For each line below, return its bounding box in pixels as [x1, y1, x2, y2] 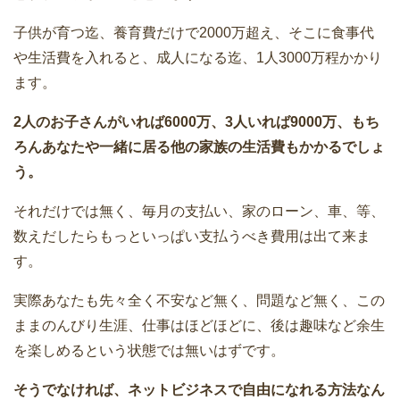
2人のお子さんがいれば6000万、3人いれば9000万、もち [13, 113, 379, 129]
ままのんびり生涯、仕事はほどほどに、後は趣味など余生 [13, 317, 385, 333]
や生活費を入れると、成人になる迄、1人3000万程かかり [13, 49, 382, 65]
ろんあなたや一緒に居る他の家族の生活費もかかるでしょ [13, 138, 385, 154]
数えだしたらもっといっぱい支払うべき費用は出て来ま [13, 228, 371, 244]
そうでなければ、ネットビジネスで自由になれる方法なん [13, 381, 385, 397]
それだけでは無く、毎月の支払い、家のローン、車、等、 [13, 203, 385, 219]
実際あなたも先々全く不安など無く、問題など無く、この [13, 292, 385, 308]
